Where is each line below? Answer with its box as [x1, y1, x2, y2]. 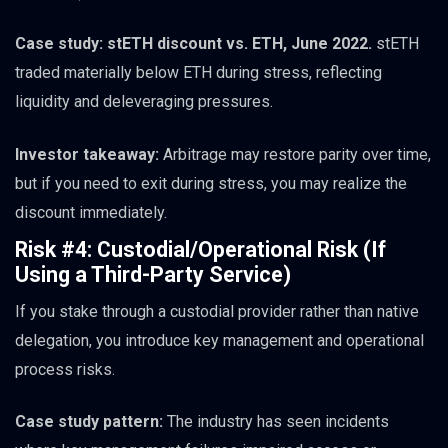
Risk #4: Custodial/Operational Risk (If [15, 236, 386, 262]
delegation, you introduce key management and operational [15, 330, 424, 350]
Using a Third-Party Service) [15, 261, 291, 287]
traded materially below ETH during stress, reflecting [15, 63, 382, 83]
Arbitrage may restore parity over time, [159, 144, 431, 164]
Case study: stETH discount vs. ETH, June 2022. [15, 34, 372, 54]
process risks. [15, 359, 115, 379]
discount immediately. [15, 202, 167, 222]
